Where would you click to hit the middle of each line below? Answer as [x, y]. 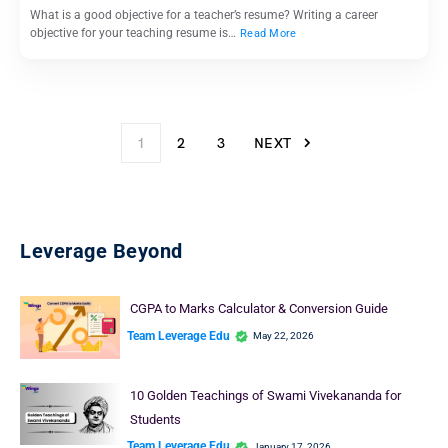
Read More [268, 34]
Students [155, 419]
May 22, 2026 [283, 336]
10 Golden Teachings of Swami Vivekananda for [265, 395]
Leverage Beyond [101, 251]
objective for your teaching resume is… [134, 33]
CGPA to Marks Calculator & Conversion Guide [258, 309]
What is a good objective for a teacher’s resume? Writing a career [204, 15]
